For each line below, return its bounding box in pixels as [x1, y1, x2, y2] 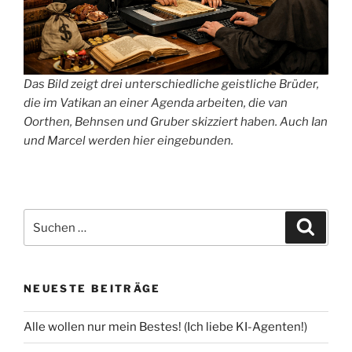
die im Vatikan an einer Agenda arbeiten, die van [24, 96, 288, 111]
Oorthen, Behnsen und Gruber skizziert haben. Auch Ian [24, 115, 328, 130]
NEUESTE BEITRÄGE [24, 282, 161, 295]
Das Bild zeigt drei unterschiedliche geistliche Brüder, [24, 77, 319, 92]
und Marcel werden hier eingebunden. [24, 134, 233, 148]
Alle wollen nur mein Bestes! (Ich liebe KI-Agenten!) [24, 320, 307, 335]
